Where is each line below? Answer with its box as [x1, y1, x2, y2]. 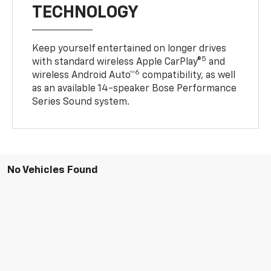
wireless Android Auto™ [32, 70, 135, 80]
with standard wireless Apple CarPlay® [32, 57, 202, 67]
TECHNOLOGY [32, 4, 139, 21]
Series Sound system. [32, 97, 130, 107]
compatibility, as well [140, 70, 236, 80]
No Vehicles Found [7, 165, 98, 175]
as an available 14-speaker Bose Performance [32, 83, 237, 94]
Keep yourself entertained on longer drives [32, 44, 227, 54]
